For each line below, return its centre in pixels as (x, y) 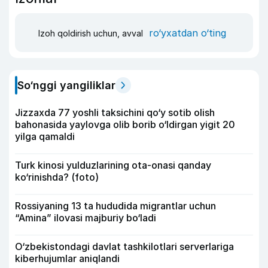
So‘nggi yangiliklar (66, 85)
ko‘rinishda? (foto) (57, 177)
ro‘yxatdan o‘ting (188, 33)
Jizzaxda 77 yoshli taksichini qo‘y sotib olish (115, 112)
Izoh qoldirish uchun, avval (92, 33)
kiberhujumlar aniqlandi (67, 258)
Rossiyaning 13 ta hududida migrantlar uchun (115, 206)
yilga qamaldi (45, 136)
